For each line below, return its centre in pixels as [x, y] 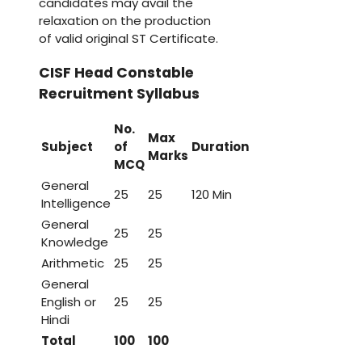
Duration [220, 147]
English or [69, 302]
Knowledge [75, 242]
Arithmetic [73, 263]
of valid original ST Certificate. [128, 39]
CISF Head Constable [116, 72]
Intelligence [76, 204]
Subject [67, 147]
